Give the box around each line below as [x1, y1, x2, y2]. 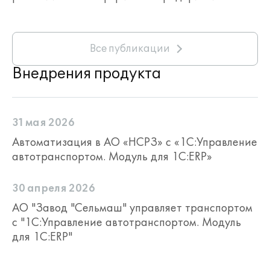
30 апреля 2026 [12, 183, 95, 195]
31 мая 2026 [12, 117, 75, 129]
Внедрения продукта [12, 65, 161, 83]
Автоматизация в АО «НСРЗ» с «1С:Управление [12, 134, 257, 149]
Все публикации [89, 43, 170, 55]
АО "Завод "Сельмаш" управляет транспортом [12, 199, 253, 215]
